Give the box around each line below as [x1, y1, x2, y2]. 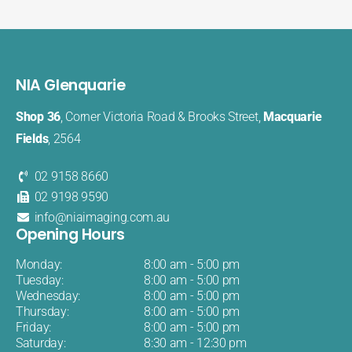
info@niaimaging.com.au [34, 209, 170, 225]
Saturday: [16, 335, 66, 350]
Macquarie [262, 108, 322, 124]
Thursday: [16, 303, 69, 319]
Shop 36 [16, 108, 60, 124]
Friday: [16, 319, 51, 335]
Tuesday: [16, 272, 64, 288]
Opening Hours [16, 223, 125, 245]
